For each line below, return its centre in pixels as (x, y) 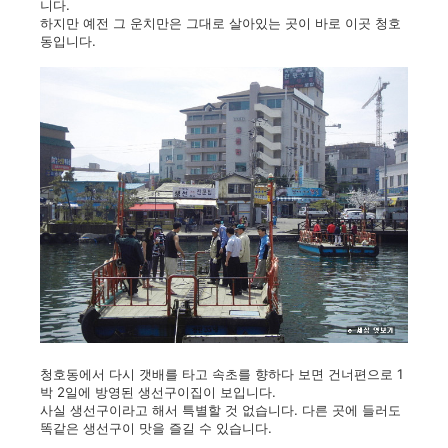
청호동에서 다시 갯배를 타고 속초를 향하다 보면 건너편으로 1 (221, 374)
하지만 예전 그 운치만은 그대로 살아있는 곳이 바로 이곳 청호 (220, 23)
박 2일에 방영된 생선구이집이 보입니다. (158, 392)
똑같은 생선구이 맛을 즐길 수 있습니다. (156, 428)
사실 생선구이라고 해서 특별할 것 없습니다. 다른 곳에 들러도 (220, 410)
